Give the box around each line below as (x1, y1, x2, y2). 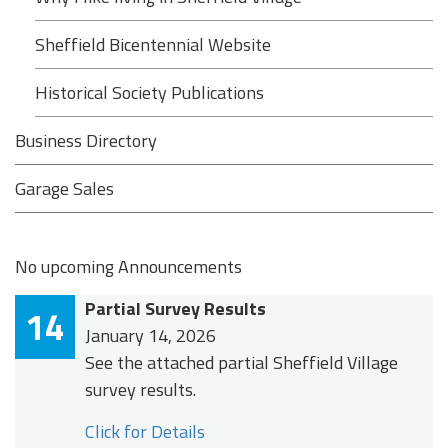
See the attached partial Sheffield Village (85, 349, 398, 376)
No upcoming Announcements (15, 253, 242, 280)
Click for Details (85, 418, 205, 445)
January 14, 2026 (85, 322, 216, 349)
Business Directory (15, 127, 157, 154)
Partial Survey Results (85, 295, 266, 322)
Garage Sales (15, 175, 114, 202)
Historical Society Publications (35, 79, 264, 106)
